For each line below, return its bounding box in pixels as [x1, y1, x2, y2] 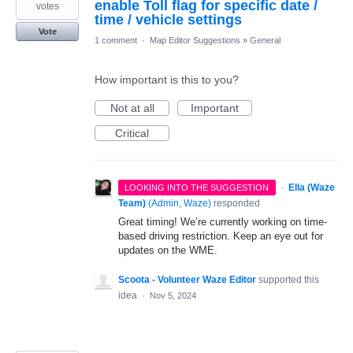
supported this [258, 274, 319, 286]
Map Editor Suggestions [150, 35, 240, 46]
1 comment [95, 35, 137, 46]
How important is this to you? [95, 73, 239, 87]
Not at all [110, 102, 154, 115]
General [250, 35, 281, 46]
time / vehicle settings [95, 12, 242, 28]
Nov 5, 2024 [150, 291, 196, 301]
